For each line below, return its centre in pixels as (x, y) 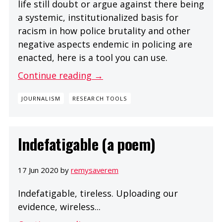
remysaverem (95, 170)
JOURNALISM (41, 99)
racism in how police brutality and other (104, 30)
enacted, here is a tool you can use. (93, 57)
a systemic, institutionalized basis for (98, 17)
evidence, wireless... (59, 206)
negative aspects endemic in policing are (105, 44)
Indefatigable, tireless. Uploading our (98, 193)
